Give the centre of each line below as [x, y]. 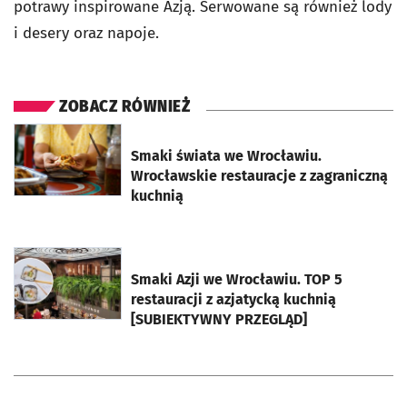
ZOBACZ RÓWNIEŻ [124, 107]
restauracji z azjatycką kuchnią [233, 300]
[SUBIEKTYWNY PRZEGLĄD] [219, 320]
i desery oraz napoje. [89, 34]
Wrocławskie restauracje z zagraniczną [259, 176]
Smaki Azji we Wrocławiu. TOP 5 [237, 280]
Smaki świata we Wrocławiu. [226, 156]
